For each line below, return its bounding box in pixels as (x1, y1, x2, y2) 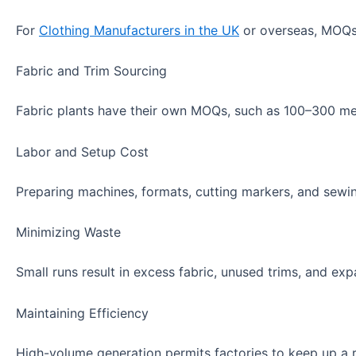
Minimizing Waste (16, 224, 121, 241)
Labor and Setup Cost (16, 143, 149, 160)
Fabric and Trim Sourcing (16, 63, 167, 79)
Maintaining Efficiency (16, 304, 149, 321)
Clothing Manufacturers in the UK (39, 21, 239, 38)
